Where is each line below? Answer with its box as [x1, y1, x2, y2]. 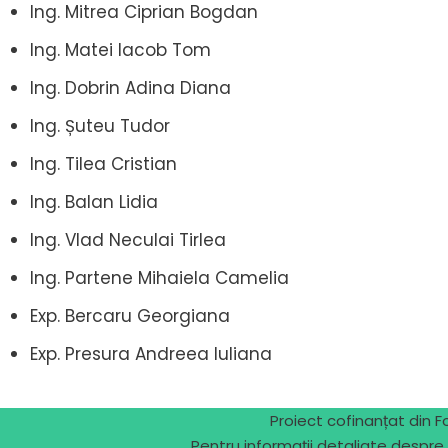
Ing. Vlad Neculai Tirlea [30, 227, 226, 252]
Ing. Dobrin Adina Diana [30, 75, 231, 100]
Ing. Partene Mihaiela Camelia [30, 265, 289, 290]
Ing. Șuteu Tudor [30, 113, 170, 138]
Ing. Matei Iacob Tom [30, 37, 211, 62]
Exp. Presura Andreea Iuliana [30, 341, 272, 366]
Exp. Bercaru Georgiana [30, 303, 230, 328]
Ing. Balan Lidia [30, 189, 158, 214]
